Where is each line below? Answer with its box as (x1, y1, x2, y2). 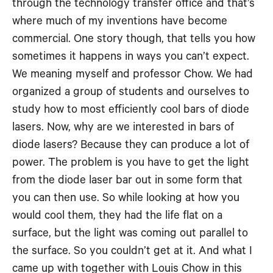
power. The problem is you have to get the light (12, 156, 249, 169)
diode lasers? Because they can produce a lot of (12, 138, 249, 151)
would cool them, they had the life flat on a (12, 209, 222, 222)
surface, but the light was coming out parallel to (12, 227, 248, 239)
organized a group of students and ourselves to (12, 85, 249, 98)
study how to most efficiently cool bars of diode (12, 103, 249, 116)
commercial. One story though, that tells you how (12, 32, 255, 45)
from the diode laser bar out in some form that (12, 174, 243, 186)
